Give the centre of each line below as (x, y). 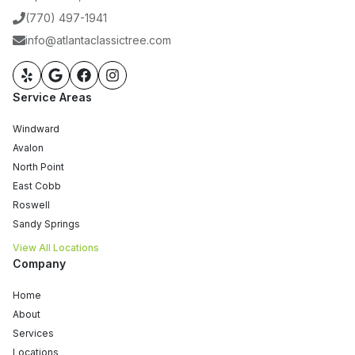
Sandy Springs (46, 224)
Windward (36, 129)
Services (33, 333)
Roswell (31, 205)
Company (39, 263)
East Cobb (37, 186)
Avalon (28, 148)
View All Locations (56, 248)
